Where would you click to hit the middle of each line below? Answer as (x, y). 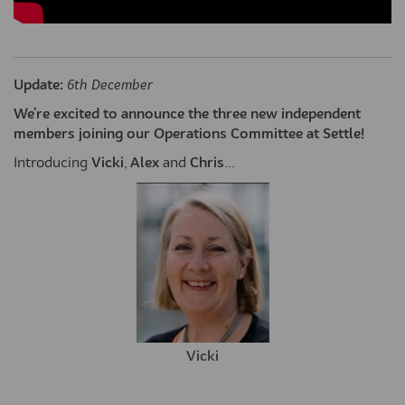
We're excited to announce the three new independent (187, 115)
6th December (110, 86)
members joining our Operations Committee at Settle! (189, 135)
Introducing (52, 164)
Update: (38, 86)
